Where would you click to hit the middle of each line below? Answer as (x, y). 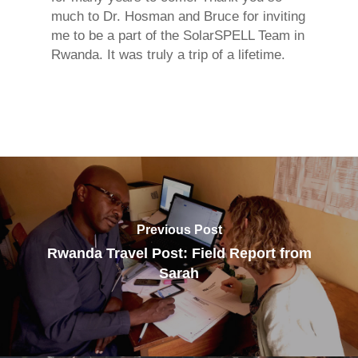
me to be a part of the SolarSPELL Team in (178, 35)
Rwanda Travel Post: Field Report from (179, 253)
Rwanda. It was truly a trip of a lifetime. (168, 54)
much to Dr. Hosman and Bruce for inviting (178, 16)
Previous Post (179, 229)
